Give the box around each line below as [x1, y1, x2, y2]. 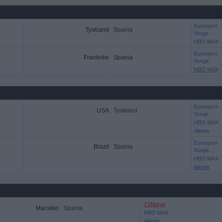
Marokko [35, 205, 59, 212]
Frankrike [83, 54, 109, 61]
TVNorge [143, 201, 166, 207]
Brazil [93, 143, 109, 150]
